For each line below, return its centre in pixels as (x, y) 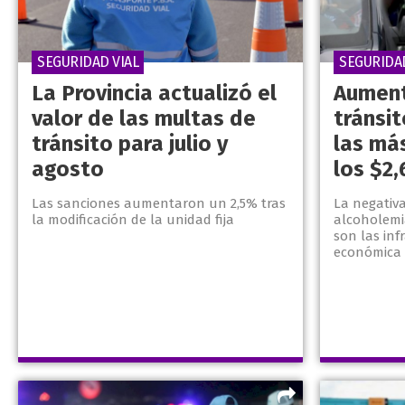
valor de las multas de (144, 119)
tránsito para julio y (130, 144)
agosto (68, 170)
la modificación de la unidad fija (133, 220)
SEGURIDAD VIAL (88, 62)
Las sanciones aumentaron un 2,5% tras (159, 204)
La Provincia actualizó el (154, 94)
